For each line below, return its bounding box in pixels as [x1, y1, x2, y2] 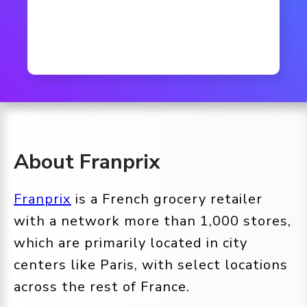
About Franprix [14, 148, 160, 176]
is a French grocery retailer [71, 190, 262, 208]
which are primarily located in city [14, 234, 247, 252]
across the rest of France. [14, 278, 190, 296]
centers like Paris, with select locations [14, 256, 288, 274]
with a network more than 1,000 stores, [14, 212, 291, 230]
